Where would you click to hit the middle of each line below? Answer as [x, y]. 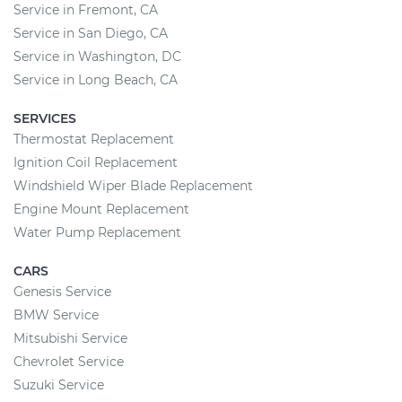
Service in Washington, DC [97, 57]
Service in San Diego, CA [91, 33]
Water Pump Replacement [97, 232]
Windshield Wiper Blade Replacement [133, 186]
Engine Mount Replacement [101, 209]
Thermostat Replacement [94, 139]
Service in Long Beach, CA [96, 80]
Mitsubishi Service [70, 338]
